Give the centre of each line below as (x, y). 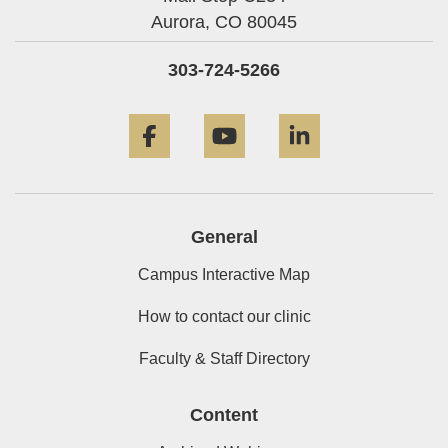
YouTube (290, 109)
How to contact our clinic (224, 317)
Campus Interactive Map (224, 275)
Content (224, 415)
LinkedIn (364, 109)
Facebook (219, 109)
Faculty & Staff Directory (224, 359)
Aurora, (180, 22)
